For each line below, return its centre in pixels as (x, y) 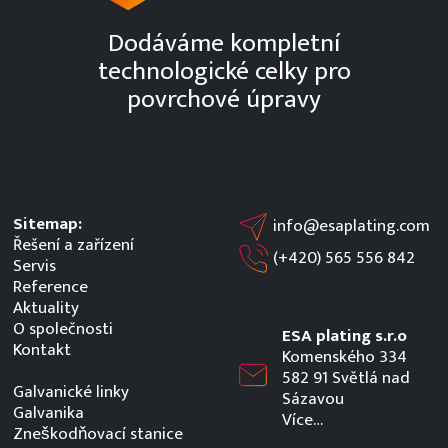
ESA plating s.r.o (344, 336)
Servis (34, 266)
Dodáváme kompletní (224, 44)
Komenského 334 (344, 357)
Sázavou (312, 399)
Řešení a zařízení (73, 245)
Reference (50, 287)
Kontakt (41, 350)
